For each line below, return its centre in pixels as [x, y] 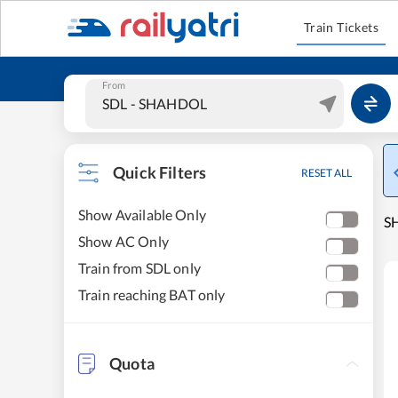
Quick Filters [160, 172]
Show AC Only [123, 241]
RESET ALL [326, 173]
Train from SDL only [139, 268]
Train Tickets [341, 27]
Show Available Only [142, 215]
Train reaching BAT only [152, 295]
